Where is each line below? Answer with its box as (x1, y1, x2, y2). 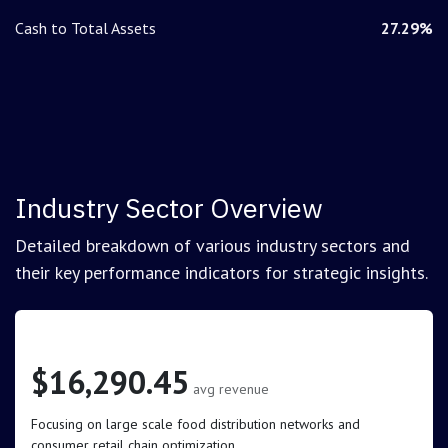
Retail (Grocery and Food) (31, 324, 269, 352)
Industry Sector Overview (15, 190, 323, 226)
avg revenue (193, 380, 269, 399)
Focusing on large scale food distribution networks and (31, 415, 360, 434)
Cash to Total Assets (15, 18, 156, 39)
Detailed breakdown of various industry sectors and (15, 234, 410, 258)
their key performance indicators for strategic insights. (15, 261, 428, 285)
